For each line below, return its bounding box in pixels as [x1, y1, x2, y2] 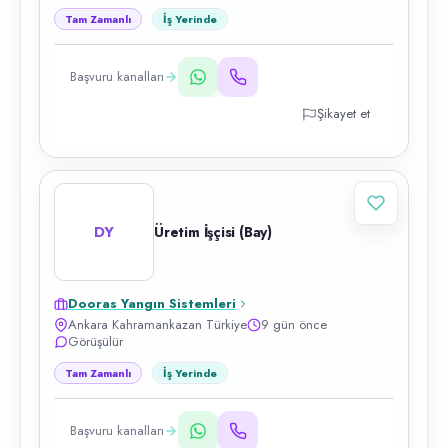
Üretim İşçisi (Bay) [154, 222, 272, 242]
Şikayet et [317, 104, 370, 123]
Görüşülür [68, 332, 123, 351]
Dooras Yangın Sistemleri [68, 294, 236, 313]
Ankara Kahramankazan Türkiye [68, 315, 247, 334]
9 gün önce [261, 315, 327, 334]
